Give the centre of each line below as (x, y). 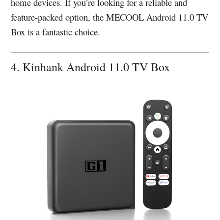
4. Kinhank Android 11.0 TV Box (91, 67)
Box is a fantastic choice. (56, 31)
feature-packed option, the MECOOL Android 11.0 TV (110, 17)
